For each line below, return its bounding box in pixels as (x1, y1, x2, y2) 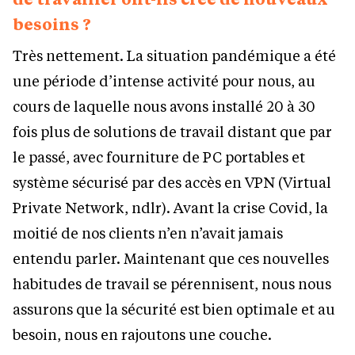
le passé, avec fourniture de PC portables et (13, 147, 305, 167)
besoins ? (13, 13, 91, 35)
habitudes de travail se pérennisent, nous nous (13, 274, 331, 294)
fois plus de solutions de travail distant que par (13, 122, 332, 142)
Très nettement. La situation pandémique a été (13, 46, 336, 66)
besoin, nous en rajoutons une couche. (13, 325, 272, 345)
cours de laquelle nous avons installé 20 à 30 (13, 97, 315, 116)
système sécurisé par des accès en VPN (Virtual (13, 173, 331, 193)
